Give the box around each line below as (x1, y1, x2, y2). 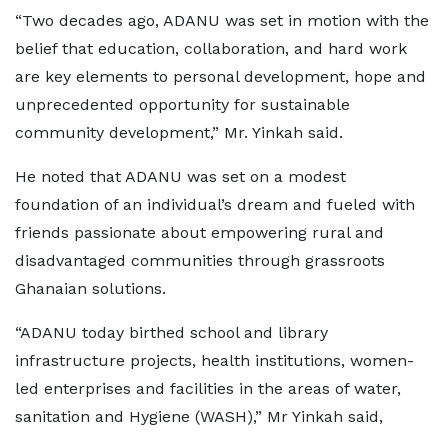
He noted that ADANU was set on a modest (15, 167, 346, 186)
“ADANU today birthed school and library (15, 323, 328, 342)
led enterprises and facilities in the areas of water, (15, 379, 401, 398)
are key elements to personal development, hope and (15, 67, 426, 86)
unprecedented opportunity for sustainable (15, 95, 350, 114)
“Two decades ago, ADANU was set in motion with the (15, 11, 429, 30)
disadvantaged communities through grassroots (15, 251, 385, 270)
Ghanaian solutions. (15, 279, 166, 298)
